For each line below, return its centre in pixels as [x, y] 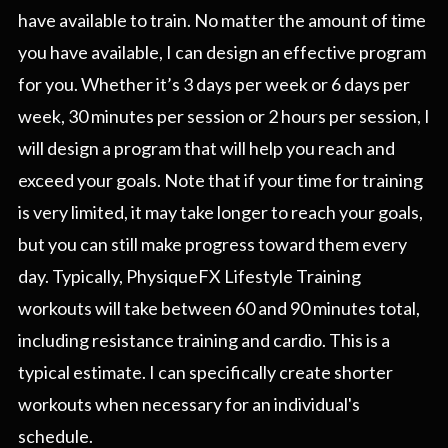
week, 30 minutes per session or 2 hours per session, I [224, 116]
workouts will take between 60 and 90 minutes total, [219, 308]
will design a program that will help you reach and [206, 148]
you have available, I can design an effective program [222, 52]
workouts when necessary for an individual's [189, 404]
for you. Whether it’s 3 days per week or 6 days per [214, 84]
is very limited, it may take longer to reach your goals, [220, 212]
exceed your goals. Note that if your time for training [220, 180]
